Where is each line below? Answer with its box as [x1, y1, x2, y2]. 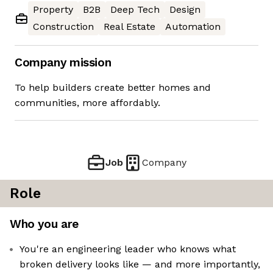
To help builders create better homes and [15, 82, 211, 94]
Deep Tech [110, 4, 160, 16]
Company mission [15, 55, 112, 70]
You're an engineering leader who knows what [19, 243, 236, 255]
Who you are [10, 217, 79, 232]
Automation [165, 21, 221, 33]
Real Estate [104, 21, 155, 33]
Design [169, 4, 200, 16]
